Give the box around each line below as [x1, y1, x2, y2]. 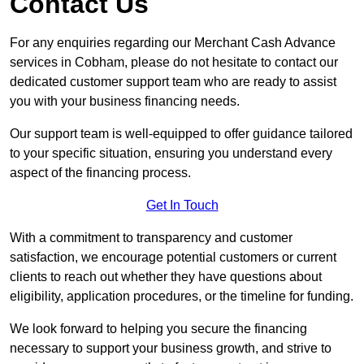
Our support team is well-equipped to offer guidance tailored [10, 127, 353, 141]
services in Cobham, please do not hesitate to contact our [10, 55, 338, 70]
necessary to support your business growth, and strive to [10, 341, 331, 356]
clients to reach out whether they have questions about [10, 270, 322, 284]
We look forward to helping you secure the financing [10, 322, 307, 336]
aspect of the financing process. [10, 166, 191, 180]
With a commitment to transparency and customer [10, 231, 292, 245]
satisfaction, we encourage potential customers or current [10, 250, 336, 265]
